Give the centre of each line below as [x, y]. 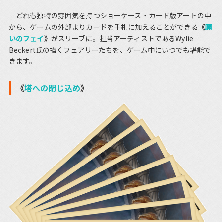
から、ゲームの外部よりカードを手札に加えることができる [103, 27]
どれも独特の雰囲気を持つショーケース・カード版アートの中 [110, 16]
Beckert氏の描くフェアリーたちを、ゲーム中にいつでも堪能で [110, 50]
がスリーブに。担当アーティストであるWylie [122, 38]
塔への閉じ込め [53, 88]
